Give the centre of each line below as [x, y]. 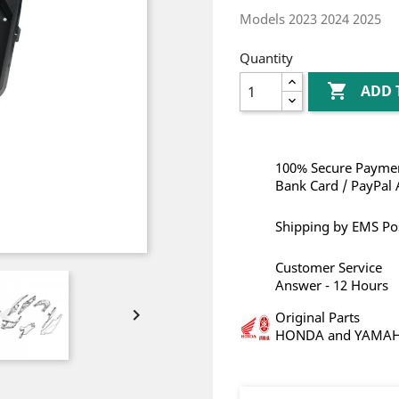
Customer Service [329, 267]
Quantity [266, 58]
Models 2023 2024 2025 [310, 19]
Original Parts [318, 317]
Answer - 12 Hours [332, 285]
